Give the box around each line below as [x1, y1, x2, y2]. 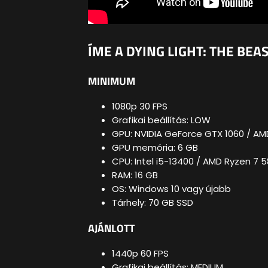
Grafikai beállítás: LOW [112, 114, 211, 127]
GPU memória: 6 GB [112, 141, 198, 154]
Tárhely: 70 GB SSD [112, 196, 193, 209]
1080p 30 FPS [112, 100, 167, 113]
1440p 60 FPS [112, 247, 169, 260]
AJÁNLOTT [88, 220, 135, 236]
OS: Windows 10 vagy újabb [112, 182, 231, 196]
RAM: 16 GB [112, 169, 158, 182]
